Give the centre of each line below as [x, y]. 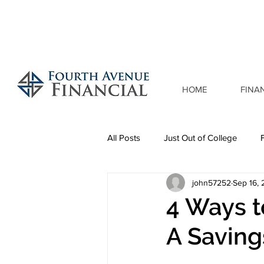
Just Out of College [200, 137]
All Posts [124, 137]
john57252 [212, 182]
